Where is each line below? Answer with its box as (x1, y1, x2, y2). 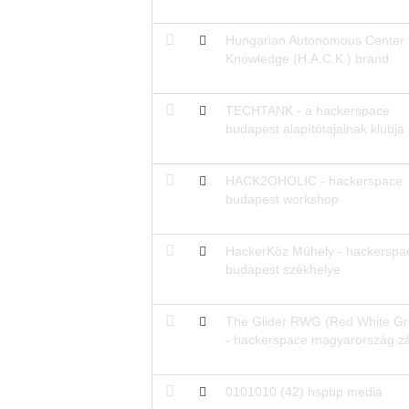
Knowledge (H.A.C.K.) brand (225, 50, 389, 66)
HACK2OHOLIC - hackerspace (225, 173, 403, 188)
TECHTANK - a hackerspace (225, 102, 390, 118)
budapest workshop (225, 191, 339, 206)
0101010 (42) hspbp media (225, 383, 383, 399)
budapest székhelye (225, 261, 341, 277)
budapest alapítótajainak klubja (225, 121, 404, 136)
